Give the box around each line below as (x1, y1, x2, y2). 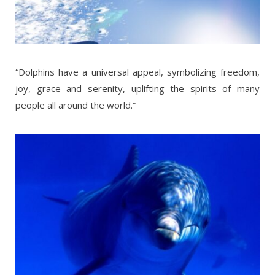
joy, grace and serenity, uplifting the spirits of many (15, 82, 260, 95)
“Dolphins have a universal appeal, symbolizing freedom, (15, 65, 260, 78)
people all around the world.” (15, 98, 136, 111)
